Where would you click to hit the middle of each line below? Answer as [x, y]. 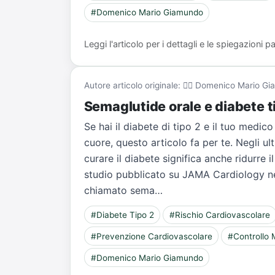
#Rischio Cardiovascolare [220, 215]
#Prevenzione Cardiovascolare [151, 236]
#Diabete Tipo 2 [122, 215]
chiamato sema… [123, 190]
